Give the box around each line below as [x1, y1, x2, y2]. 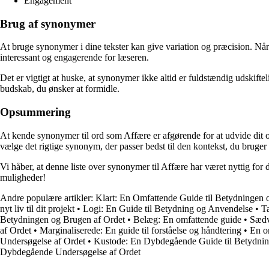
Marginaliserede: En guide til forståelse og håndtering [40, 225, 241, 235]
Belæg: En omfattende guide [133, 214, 241, 225]
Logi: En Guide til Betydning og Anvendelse [83, 203, 253, 214]
